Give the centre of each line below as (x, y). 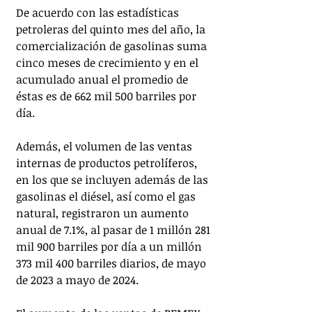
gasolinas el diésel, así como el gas (107, 197)
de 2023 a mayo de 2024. (79, 280)
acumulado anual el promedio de (103, 80)
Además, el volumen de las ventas (106, 147)
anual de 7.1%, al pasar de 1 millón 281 (115, 230)
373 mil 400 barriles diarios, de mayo (112, 264)
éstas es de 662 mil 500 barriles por (108, 96)
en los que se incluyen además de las (114, 180)
